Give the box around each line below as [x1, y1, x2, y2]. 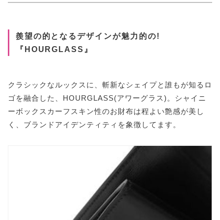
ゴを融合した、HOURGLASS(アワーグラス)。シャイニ [8, 93, 206, 102]
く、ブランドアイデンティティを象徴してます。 [8, 120, 181, 129]
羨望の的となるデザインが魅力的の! [15, 31, 160, 41]
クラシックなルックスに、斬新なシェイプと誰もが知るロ [8, 80, 212, 89]
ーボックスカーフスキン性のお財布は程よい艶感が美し [8, 107, 204, 115]
